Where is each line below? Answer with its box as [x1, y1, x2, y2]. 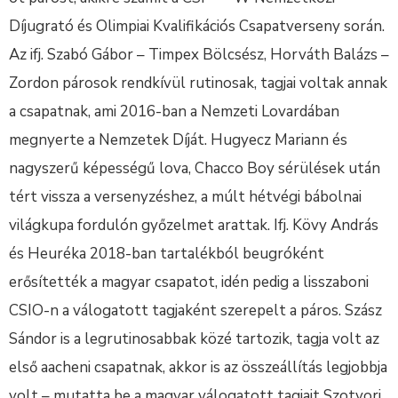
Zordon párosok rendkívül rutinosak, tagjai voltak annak [9, 73, 387, 93]
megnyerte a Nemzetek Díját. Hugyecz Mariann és [9, 130, 347, 150]
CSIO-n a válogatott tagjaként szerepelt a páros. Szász [9, 300, 382, 321]
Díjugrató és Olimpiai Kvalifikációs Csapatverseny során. [9, 16, 385, 36]
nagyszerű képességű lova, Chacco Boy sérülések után [9, 158, 380, 179]
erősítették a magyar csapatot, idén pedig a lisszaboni [9, 272, 369, 292]
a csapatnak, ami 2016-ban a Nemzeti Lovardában [9, 101, 339, 122]
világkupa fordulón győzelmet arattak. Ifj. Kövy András [9, 215, 378, 235]
